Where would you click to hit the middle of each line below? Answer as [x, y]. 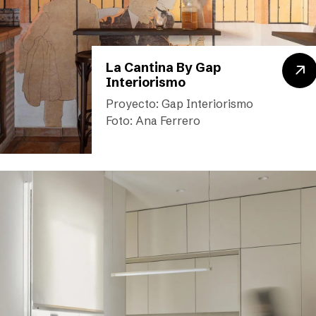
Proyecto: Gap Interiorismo [179, 104]
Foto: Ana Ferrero [153, 121]
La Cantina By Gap [163, 67]
